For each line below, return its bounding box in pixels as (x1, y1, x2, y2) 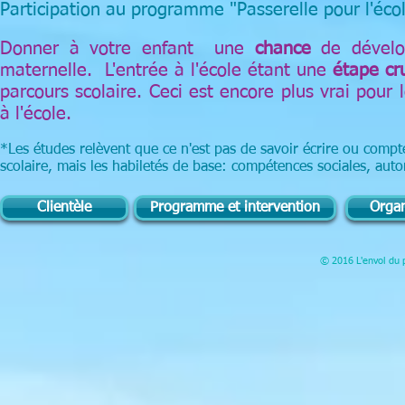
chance (244, 40, 322, 58)
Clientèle (37, 201, 91, 215)
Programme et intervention (150, 201, 320, 215)
